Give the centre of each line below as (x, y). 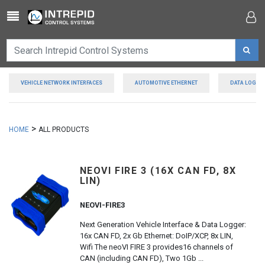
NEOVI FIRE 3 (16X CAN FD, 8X (158, 171)
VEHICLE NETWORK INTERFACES (62, 83)
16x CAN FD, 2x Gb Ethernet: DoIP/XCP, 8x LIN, (156, 236)
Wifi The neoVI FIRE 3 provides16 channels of (156, 247)
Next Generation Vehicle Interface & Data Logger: (163, 224)
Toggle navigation (53, 16)
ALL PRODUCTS (64, 130)
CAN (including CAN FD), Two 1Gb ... (141, 258)
